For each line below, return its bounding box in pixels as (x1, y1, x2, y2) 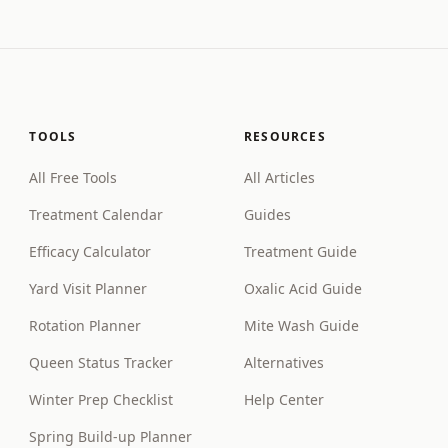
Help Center (243, 390, 324, 409)
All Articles (243, 168, 315, 187)
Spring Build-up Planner (29, 427, 193, 446)
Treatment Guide (243, 242, 357, 261)
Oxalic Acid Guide (243, 279, 362, 298)
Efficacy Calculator (29, 242, 152, 261)
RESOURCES (243, 128, 326, 145)
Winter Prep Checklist (29, 390, 174, 409)
